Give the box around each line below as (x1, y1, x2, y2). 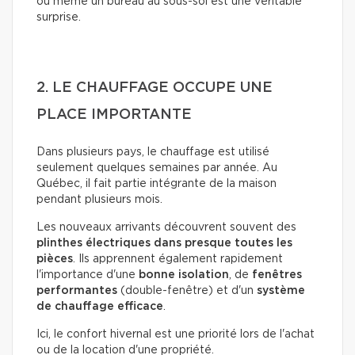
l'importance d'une (36, 269, 139, 281)
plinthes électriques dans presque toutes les (36, 238, 292, 250)
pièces (36, 254, 73, 265)
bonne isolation (139, 269, 229, 281)
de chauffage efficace (36, 301, 163, 313)
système (257, 285, 305, 297)
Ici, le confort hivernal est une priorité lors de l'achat (36, 329, 315, 341)
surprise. (36, 12, 81, 24)
